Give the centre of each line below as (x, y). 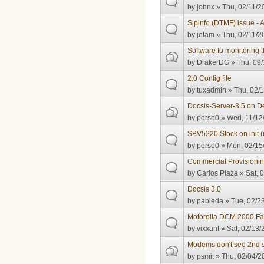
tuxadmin (212, 90)
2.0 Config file (210, 79)
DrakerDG (213, 63)
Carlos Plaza (218, 174)
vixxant (208, 229)
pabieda (210, 201)
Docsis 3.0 (204, 189)
